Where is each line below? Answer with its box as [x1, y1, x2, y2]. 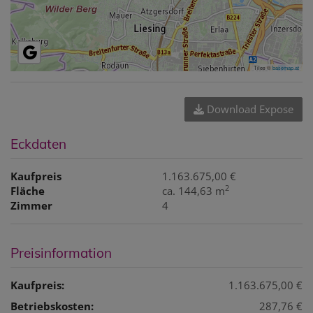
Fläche [10, 183, 45, 198]
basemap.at [272, 63, 299, 71]
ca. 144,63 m [162, 183, 226, 198]
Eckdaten [10, 135, 66, 152]
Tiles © [254, 63, 272, 71]
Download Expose [204, 101, 293, 116]
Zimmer [10, 198, 52, 212]
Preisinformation [10, 244, 112, 261]
